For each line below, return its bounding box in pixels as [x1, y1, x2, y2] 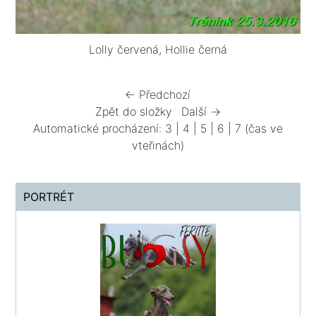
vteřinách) [131, 138, 184, 152]
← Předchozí [125, 87, 191, 102]
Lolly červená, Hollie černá [88, 42, 227, 56]
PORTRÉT [23, 189, 75, 204]
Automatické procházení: [32, 121, 165, 135]
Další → [181, 104, 221, 119]
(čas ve [241, 121, 283, 135]
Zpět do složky [95, 104, 172, 119]
